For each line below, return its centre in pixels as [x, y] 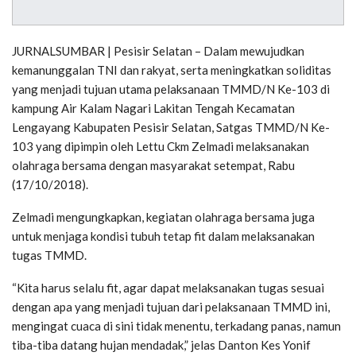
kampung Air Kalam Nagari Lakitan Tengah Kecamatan [153, 108]
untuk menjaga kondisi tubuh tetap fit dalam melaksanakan [163, 236]
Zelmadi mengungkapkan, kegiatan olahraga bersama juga [163, 217]
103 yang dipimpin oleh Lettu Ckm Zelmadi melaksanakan [161, 146]
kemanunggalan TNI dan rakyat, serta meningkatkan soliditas [172, 70]
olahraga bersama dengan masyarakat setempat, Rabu [153, 165]
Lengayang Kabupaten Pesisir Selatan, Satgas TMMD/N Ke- [171, 127]
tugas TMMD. [49, 255]
